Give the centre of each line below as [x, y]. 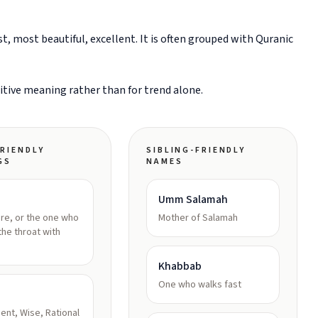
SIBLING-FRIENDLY [196, 150]
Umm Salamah [193, 199]
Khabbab [180, 266]
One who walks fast [200, 285]
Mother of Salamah [198, 218]
